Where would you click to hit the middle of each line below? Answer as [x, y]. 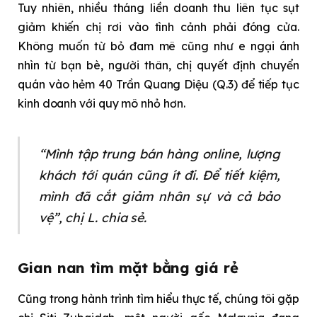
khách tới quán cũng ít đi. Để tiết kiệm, [160, 175]
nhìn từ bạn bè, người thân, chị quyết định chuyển [158, 65]
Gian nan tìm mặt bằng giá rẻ [128, 267]
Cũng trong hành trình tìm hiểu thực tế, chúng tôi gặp [158, 299]
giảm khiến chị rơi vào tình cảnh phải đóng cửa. [158, 27]
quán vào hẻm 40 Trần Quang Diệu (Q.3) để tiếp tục [158, 85]
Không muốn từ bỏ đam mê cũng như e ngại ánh [158, 46]
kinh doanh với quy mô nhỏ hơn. [102, 104]
